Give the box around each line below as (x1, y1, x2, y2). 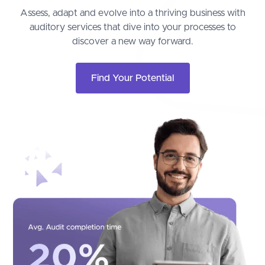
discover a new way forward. (72, 37, 193, 47)
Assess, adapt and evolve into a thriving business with (20, 8, 245, 18)
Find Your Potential (91, 73, 174, 83)
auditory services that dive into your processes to (29, 22, 236, 33)
